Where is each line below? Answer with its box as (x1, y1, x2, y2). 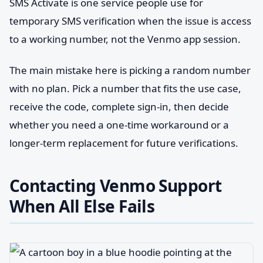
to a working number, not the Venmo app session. (9, 32, 241, 46)
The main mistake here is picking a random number (9, 63, 251, 77)
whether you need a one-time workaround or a (9, 118, 229, 131)
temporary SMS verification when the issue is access (9, 14, 251, 28)
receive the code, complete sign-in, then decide (9, 100, 229, 113)
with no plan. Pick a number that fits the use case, (9, 82, 241, 95)
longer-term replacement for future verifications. (9, 136, 238, 150)
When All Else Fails (9, 195, 155, 217)
